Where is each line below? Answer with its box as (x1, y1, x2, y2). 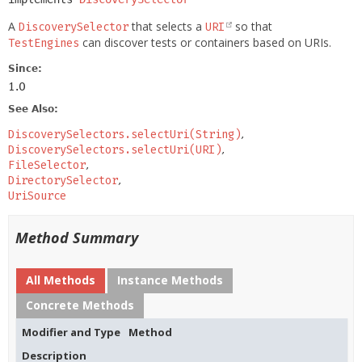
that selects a (128, 19, 205, 34)
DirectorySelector (8, 174, 118, 187)
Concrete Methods (26, 297, 134, 313)
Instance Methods (117, 272, 223, 288)
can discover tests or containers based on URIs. (79, 35, 331, 50)
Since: (8, 63, 42, 74)
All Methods (26, 272, 95, 288)
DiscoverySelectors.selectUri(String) (8, 128, 241, 141)
